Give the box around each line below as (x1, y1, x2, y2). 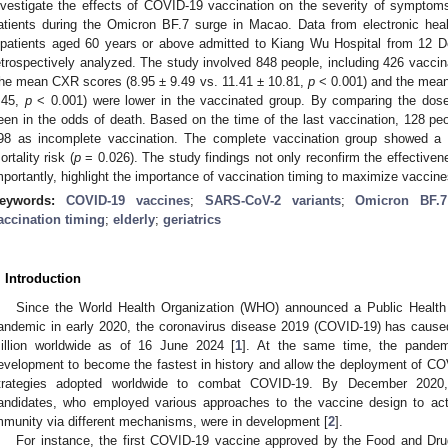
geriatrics (163, 211, 221, 227)
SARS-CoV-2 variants (204, 192, 341, 208)
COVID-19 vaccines (65, 192, 190, 208)
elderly (113, 211, 155, 227)
